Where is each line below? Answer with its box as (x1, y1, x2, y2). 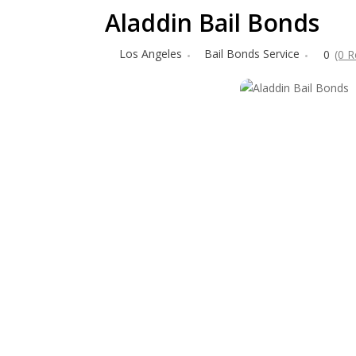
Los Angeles (119, 46, 182, 61)
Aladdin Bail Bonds (105, 6, 319, 39)
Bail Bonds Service (204, 46, 300, 61)
